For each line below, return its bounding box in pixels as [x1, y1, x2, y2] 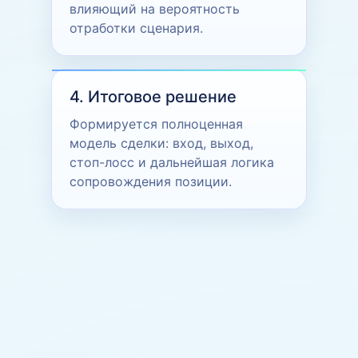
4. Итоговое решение [70, 86, 237, 106]
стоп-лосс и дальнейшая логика [70, 153, 274, 170]
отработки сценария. [70, 19, 203, 36]
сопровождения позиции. [70, 173, 232, 189]
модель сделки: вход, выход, [70, 134, 253, 151]
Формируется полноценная [70, 115, 243, 132]
